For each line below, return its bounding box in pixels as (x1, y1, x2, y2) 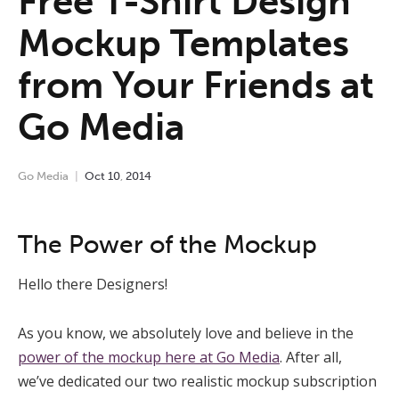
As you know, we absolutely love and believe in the (18, 323, 354, 344)
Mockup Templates (18, 21, 349, 67)
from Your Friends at (18, 63, 374, 109)
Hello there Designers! (18, 274, 167, 295)
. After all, (280, 347, 342, 368)
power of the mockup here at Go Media (18, 347, 280, 368)
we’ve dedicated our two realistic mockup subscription (18, 371, 377, 392)
